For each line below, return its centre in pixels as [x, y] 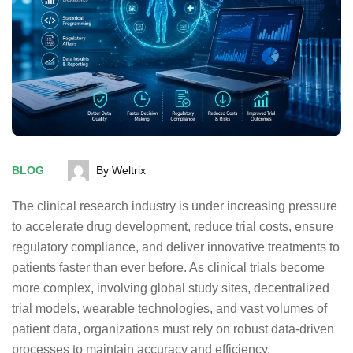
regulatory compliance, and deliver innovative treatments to [176, 247]
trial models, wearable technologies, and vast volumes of [169, 308]
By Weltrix [121, 170]
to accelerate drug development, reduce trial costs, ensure [173, 226]
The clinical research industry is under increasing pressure [175, 206]
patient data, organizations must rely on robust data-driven [173, 329]
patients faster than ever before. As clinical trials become [168, 267]
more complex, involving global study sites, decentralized [171, 288]
